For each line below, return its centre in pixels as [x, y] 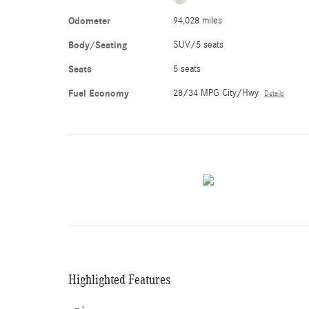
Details [274, 94]
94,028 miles [197, 21]
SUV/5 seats [198, 45]
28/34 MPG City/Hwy [216, 93]
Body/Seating [98, 45]
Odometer [89, 21]
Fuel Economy [99, 93]
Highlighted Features [119, 279]
